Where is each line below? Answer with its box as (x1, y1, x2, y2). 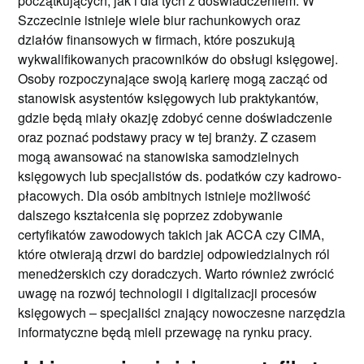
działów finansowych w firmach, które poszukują (18, 29, 296, 49)
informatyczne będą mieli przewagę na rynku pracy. (18, 322, 313, 341)
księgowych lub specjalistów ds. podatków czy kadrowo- (18, 166, 342, 185)
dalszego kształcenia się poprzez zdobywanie (18, 205, 284, 224)
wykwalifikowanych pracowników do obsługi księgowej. (18, 49, 339, 68)
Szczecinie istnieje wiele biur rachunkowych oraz (18, 10, 301, 29)
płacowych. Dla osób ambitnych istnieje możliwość (18, 185, 311, 205)
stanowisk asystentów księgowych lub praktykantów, (18, 88, 319, 107)
